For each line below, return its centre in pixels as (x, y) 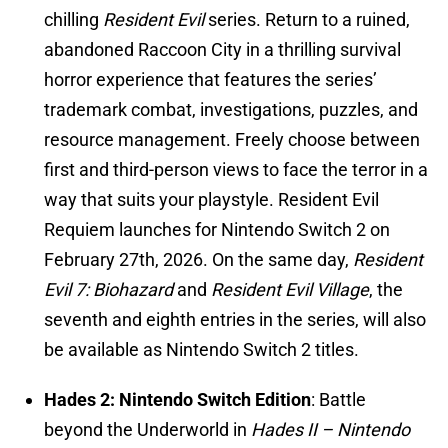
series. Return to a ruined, (307, 20)
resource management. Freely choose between (232, 140)
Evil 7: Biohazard (108, 290)
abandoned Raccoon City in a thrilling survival (222, 50)
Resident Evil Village (290, 290)
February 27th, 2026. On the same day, (198, 260)
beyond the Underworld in (147, 430)
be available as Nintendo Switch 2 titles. (204, 350)
